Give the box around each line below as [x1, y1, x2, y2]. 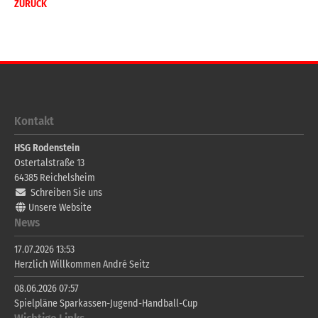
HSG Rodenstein [14, 142, 79, 155]
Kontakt [14, 113, 54, 128]
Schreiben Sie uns [31, 187, 102, 199]
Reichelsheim [40, 172, 95, 185]
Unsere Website [28, 202, 92, 214]
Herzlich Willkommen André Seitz [14, 258, 150, 271]
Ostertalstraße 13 [14, 157, 84, 170]
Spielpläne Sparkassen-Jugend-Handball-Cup [14, 297, 197, 310]
